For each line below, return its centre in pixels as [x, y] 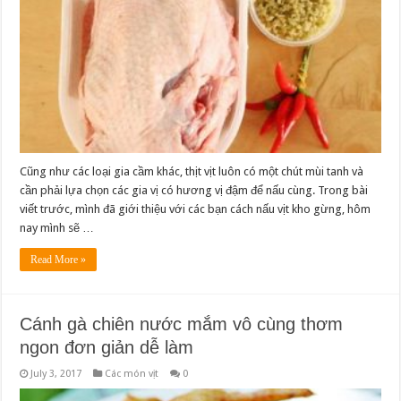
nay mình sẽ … [57, 227]
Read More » [59, 259]
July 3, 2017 [56, 373]
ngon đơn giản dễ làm [107, 347]
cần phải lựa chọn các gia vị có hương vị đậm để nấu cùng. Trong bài [194, 190]
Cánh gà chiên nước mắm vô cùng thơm [182, 324]
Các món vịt [132, 373]
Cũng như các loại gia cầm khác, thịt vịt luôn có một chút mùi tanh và [192, 171]
